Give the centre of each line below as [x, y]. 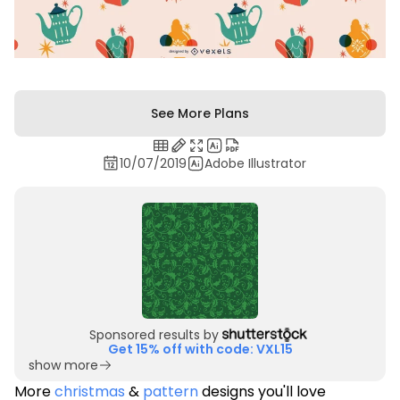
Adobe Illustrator [255, 163]
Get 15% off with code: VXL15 [200, 349]
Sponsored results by [154, 334]
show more [63, 365]
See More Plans [200, 113]
